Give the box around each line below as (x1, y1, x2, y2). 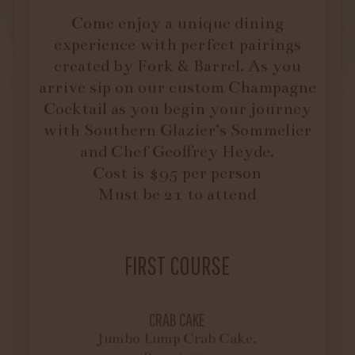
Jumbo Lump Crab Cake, (97, 329, 258, 347)
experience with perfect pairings (53, 33, 301, 55)
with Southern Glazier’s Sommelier (43, 119, 312, 140)
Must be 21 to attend (98, 183, 257, 204)
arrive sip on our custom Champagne (38, 76, 316, 97)
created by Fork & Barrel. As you (53, 55, 301, 76)
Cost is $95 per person (93, 162, 262, 183)
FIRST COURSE (124, 250, 231, 280)
